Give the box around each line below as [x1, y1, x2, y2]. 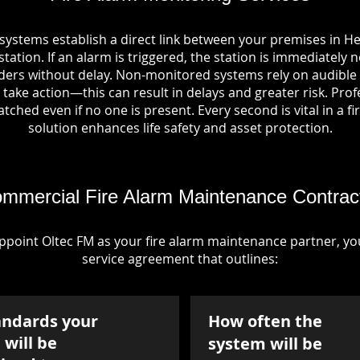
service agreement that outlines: [81, 250, 278, 268]
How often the [208, 310, 322, 332]
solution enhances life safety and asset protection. [27, 119, 333, 137]
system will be [208, 333, 322, 354]
